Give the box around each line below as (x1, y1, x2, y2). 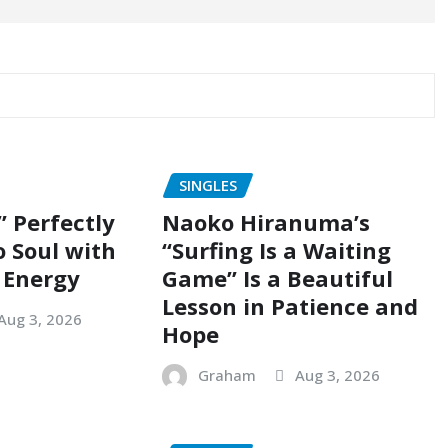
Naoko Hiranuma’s (161, 206, 370, 237)
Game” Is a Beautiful (161, 262, 393, 293)
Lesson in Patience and (161, 290, 418, 321)
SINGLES (178, 175, 237, 196)
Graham (197, 364, 256, 385)
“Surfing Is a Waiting (161, 234, 391, 265)
